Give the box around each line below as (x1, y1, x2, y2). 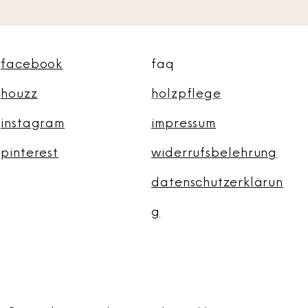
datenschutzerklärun (151, 175, 284, 190)
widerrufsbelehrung (151, 145, 278, 161)
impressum (151, 115, 217, 131)
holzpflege (151, 86, 221, 102)
